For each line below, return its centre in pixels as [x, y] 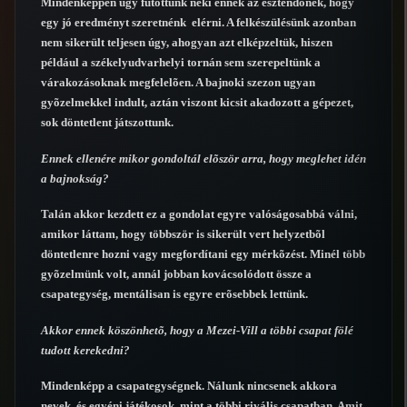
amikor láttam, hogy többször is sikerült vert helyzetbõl [183, 234]
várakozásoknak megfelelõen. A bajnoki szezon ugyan [178, 83]
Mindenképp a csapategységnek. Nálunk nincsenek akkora [189, 386]
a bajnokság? [75, 178]
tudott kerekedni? [85, 350]
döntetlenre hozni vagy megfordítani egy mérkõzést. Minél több [203, 254]
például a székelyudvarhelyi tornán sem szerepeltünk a [181, 63]
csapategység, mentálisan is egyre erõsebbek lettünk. [174, 294]
